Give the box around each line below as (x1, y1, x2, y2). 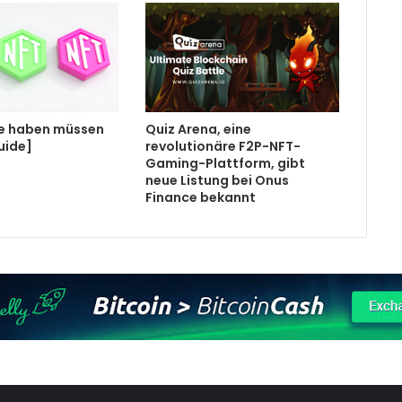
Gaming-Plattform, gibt (144, 153, 305, 172)
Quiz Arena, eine (144, 119, 251, 138)
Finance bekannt (144, 188, 256, 206)
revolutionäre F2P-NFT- (144, 136, 301, 155)
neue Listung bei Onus (144, 170, 289, 189)
